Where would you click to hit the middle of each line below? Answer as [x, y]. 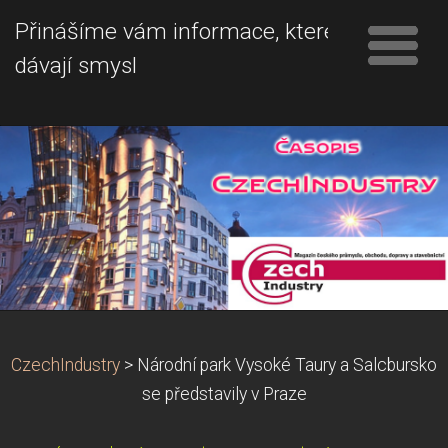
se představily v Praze [224, 393]
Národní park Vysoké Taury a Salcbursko [287, 364]
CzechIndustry [65, 364]
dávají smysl [76, 65]
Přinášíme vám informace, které [175, 31]
